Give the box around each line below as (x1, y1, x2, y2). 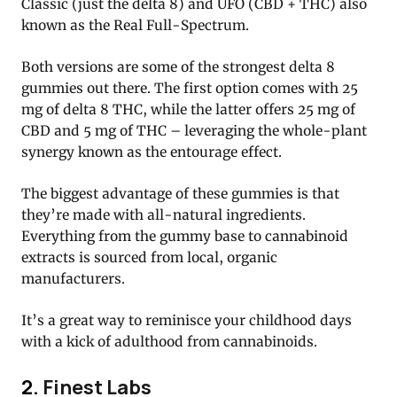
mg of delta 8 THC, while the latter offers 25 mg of (21, 100, 355, 118)
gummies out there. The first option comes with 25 (21, 79, 358, 97)
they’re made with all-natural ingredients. (21, 206, 306, 223)
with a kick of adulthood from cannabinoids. (21, 332, 317, 350)
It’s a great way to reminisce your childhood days (21, 311, 352, 329)
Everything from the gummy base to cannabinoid (21, 227, 348, 245)
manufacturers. (21, 269, 125, 287)
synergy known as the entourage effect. (21, 143, 282, 160)
